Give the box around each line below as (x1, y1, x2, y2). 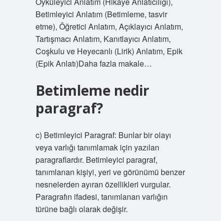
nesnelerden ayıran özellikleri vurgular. (35, 179, 171, 190)
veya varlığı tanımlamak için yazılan (35, 142, 159, 153)
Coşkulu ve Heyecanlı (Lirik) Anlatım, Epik (35, 45, 183, 57)
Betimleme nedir (35, 81, 149, 100)
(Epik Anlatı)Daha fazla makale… (35, 58, 152, 69)
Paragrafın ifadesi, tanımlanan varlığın (35, 191, 168, 202)
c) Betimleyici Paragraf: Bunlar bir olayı (35, 129, 171, 141)
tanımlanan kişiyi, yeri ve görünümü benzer (35, 166, 185, 178)
